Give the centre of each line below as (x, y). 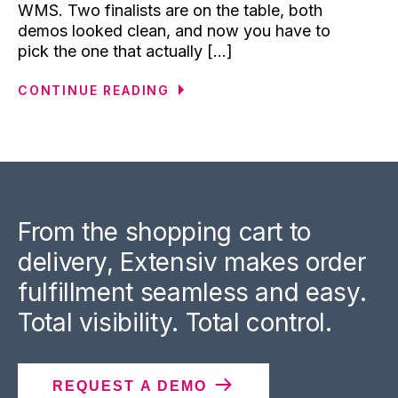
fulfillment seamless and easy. (192, 292)
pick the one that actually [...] (125, 51)
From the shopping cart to (165, 231)
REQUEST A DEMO (133, 386)
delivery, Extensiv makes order (192, 262)
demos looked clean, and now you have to (174, 30)
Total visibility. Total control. (175, 322)
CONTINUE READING (94, 90)
